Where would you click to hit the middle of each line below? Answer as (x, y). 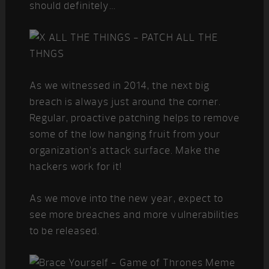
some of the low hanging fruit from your (125, 134)
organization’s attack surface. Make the (125, 150)
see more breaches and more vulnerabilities (134, 215)
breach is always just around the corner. (125, 102)
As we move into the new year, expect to (126, 198)
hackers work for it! (76, 167)
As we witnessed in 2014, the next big (119, 86)
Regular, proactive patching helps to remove (134, 118)
